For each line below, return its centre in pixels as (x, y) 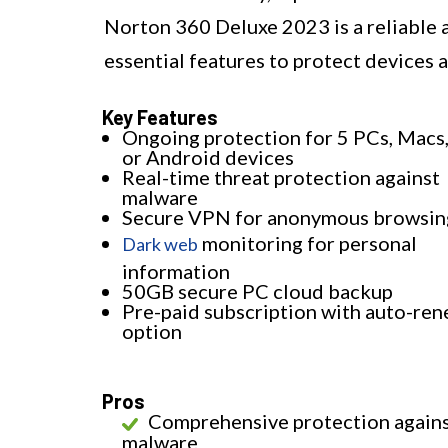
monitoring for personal (307, 243)
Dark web (160, 244)
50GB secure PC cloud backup (257, 291)
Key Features (160, 117)
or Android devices (208, 157)
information (176, 271)
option (152, 331)
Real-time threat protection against (281, 177)
